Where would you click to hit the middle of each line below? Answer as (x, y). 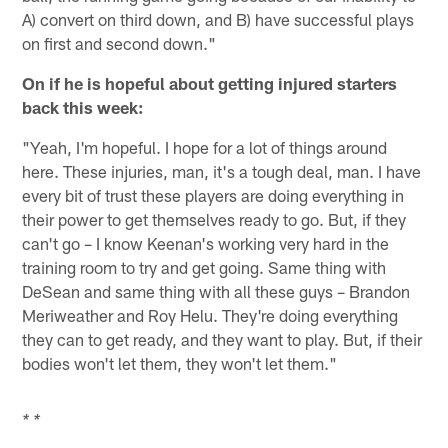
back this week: (83, 106)
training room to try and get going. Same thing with (204, 266)
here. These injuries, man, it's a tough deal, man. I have (222, 170)
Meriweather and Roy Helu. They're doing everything (210, 314)
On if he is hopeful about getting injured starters (210, 82)
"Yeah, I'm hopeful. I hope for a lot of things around (205, 146)
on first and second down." (119, 42)
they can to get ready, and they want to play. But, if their (222, 338)
